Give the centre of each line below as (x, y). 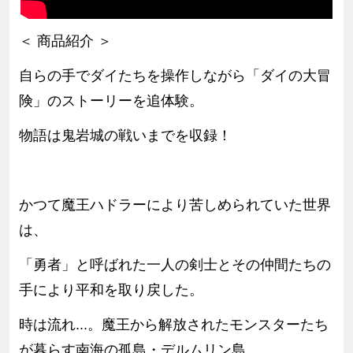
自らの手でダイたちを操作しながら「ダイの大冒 (175, 75)
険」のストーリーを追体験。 (111, 100)
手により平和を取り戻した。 (111, 290)
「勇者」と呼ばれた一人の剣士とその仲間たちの (175, 264)
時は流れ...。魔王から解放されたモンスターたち (173, 324)
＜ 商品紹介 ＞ (65, 41)
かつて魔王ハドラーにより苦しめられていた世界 (175, 204)
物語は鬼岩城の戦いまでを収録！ (125, 135)
